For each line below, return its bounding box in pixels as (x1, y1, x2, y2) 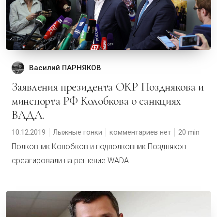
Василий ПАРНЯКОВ (29, 63, 101, 72)
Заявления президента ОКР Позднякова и (12, 80, 17, 94)
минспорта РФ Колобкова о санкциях (12, 94, 182, 108)
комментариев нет (109, 128, 171, 137)
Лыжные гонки (53, 128, 102, 137)
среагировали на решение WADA (12, 156, 129, 165)
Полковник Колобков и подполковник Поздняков (12, 142, 186, 151)
